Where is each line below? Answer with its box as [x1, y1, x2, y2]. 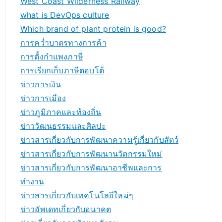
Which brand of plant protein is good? [20, 24, 166, 34]
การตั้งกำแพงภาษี [20, 52, 83, 61]
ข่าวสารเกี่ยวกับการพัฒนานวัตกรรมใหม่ [20, 149, 163, 159]
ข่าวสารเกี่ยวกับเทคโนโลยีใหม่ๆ [20, 190, 133, 200]
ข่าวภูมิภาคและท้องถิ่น [20, 107, 102, 117]
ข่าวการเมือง [20, 93, 66, 103]
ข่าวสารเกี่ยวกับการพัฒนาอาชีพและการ [20, 163, 162, 172]
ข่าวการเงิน [20, 79, 61, 89]
